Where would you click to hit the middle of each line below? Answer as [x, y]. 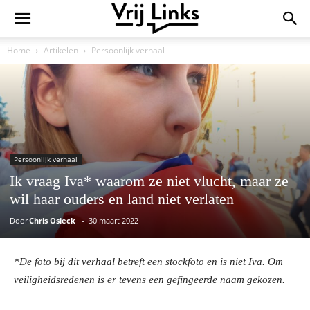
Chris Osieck [52, 221]
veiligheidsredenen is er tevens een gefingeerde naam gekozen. [149, 280]
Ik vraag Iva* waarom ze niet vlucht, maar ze [149, 181]
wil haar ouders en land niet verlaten [122, 199]
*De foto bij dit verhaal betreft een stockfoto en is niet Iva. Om [148, 262]
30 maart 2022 [113, 221]
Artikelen [61, 50]
